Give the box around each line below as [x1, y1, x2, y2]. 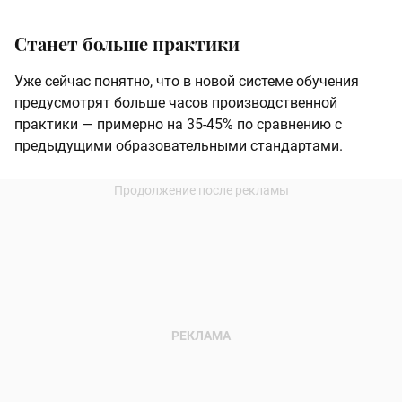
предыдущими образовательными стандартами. [14, 137, 343, 155]
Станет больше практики [14, 31, 240, 57]
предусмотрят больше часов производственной [14, 94, 337, 112]
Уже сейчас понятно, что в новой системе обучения [14, 73, 359, 91]
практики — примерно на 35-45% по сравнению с [14, 116, 342, 134]
